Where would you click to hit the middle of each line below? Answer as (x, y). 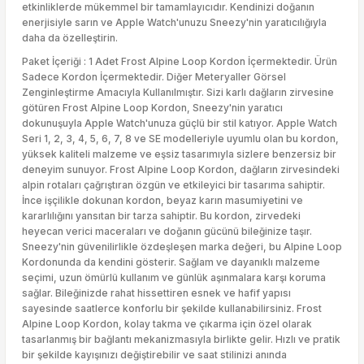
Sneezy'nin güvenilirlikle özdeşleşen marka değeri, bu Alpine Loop (182, 247)
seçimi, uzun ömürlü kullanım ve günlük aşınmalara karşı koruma (174, 277)
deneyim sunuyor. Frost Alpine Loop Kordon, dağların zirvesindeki (181, 169)
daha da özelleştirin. (70, 38)
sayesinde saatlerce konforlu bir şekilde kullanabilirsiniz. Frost (172, 308)
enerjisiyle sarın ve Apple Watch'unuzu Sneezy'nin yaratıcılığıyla (174, 22)
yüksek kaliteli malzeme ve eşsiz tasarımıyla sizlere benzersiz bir (179, 154)
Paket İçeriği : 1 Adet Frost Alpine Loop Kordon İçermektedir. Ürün (180, 61)
